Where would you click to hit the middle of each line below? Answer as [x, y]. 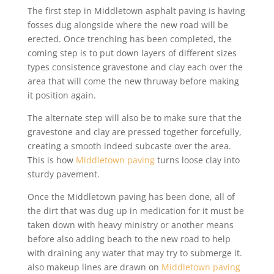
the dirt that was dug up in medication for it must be [135, 211]
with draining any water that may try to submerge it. [135, 253]
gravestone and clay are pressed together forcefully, [134, 132]
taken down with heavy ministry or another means [130, 225]
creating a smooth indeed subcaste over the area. [129, 146]
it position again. [61, 95]
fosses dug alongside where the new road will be [128, 25]
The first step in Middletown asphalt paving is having [136, 11]
